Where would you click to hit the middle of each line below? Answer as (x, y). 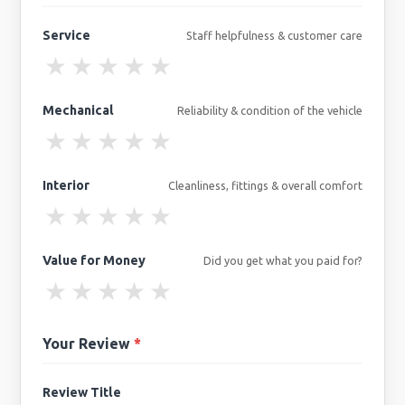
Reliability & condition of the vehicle (269, 110)
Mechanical (79, 110)
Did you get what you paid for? (283, 260)
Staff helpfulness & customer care (274, 35)
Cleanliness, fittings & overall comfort (265, 185)
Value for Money (94, 260)
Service (67, 35)
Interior (66, 185)
